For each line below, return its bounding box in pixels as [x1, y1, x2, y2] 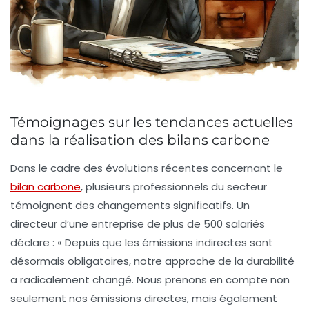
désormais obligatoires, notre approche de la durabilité [10, 254, 295, 269]
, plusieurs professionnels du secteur [81, 179, 267, 195]
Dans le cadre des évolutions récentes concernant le [10, 161, 283, 176]
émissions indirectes [142, 235, 247, 250]
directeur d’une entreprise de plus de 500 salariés [10, 217, 265, 232]
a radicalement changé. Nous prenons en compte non [10, 272, 290, 288]
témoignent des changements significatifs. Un [10, 198, 250, 213]
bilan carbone [10, 179, 81, 195]
